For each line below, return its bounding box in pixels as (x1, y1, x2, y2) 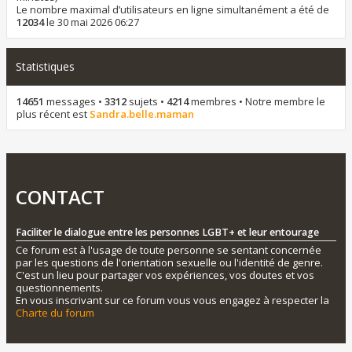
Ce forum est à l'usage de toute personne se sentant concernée (16, 243, 321, 257)
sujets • (126, 94, 167, 108)
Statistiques (16, 59, 75, 74)
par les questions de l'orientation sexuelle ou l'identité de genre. (16, 255, 323, 269)
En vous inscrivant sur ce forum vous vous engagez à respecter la (16, 293, 329, 307)
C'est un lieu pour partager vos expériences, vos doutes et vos (16, 268, 314, 282)
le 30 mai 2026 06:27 (44, 15, 139, 29)
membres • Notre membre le (189, 94, 325, 108)
